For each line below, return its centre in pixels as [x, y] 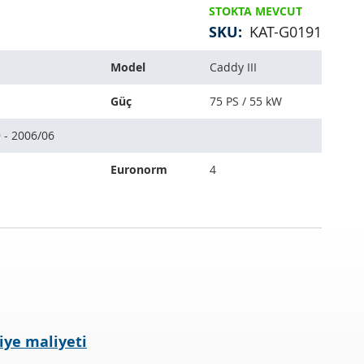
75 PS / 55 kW [246, 102]
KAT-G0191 [286, 32]
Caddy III [233, 67]
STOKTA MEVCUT [256, 11]
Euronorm [139, 170]
